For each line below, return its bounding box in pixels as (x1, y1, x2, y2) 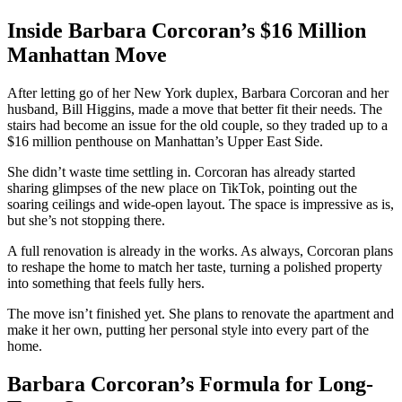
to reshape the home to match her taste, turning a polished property (7, 259, 382, 275)
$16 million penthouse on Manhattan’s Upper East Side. (7, 134, 323, 150)
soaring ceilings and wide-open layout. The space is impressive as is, (7, 197, 394, 213)
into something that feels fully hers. (7, 275, 205, 292)
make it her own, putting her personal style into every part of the (7, 322, 369, 338)
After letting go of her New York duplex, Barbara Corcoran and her (7, 85, 389, 101)
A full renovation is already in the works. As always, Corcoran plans (7, 243, 393, 259)
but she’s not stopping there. (7, 213, 165, 229)
